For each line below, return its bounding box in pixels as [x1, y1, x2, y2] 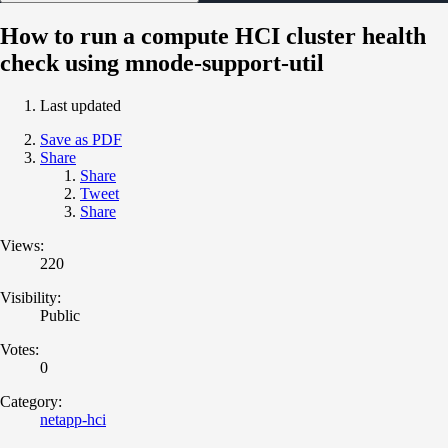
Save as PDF [40, 130, 122, 148]
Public [40, 306, 80, 324]
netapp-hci [40, 410, 106, 428]
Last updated [40, 96, 121, 114]
